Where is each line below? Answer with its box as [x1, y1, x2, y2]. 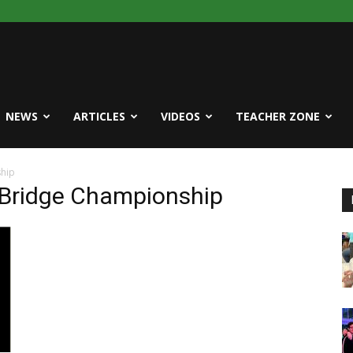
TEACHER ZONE [236, 109, 320, 124]
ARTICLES [73, 109, 125, 124]
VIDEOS [161, 109, 200, 124]
